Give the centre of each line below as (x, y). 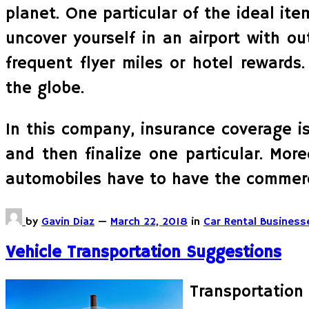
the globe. (45, 88)
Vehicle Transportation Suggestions (143, 253)
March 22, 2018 (149, 222)
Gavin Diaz (68, 222)
